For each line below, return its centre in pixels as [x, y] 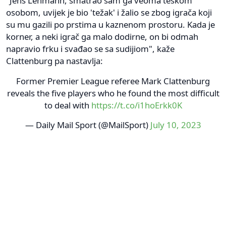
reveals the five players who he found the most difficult [113, 93]
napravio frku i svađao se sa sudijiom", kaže [90, 48]
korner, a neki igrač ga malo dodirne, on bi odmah [102, 36]
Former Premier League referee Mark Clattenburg [113, 81]
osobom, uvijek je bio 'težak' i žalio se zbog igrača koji [109, 12]
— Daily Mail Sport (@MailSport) [88, 125]
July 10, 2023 [176, 125]
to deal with [68, 105]
